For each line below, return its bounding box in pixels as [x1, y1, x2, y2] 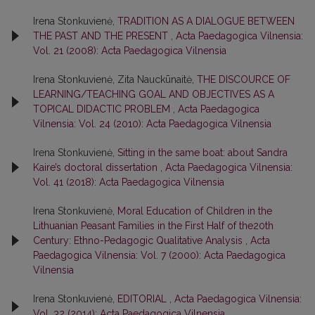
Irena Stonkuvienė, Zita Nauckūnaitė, [33, 73, 197, 85]
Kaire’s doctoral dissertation [33, 161, 160, 173]
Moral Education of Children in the [117, 205, 272, 217]
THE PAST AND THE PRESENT [33, 30, 171, 41]
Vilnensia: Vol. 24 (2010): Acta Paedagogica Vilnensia [33, 117, 271, 129]
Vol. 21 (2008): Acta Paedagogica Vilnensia [33, 44, 226, 56]
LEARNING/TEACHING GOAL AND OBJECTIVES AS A [33, 88, 274, 100]
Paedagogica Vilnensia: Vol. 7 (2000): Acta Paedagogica [33, 249, 285, 261]
